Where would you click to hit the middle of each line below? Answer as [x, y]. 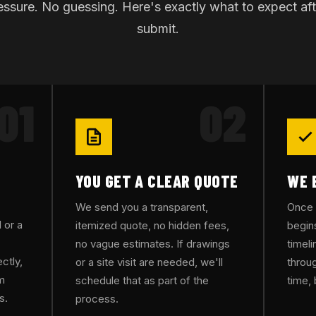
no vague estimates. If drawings [152, 244]
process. [97, 299]
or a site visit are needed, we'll [149, 262]
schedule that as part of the [142, 280]
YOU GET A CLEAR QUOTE [157, 181]
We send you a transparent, [141, 207]
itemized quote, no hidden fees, [152, 225]
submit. [158, 29]
